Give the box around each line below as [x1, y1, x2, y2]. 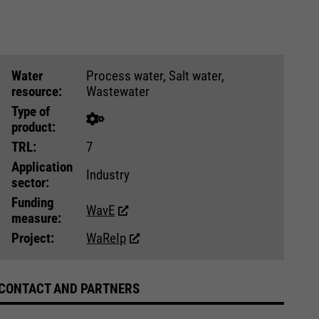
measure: [11, 209, 62, 226]
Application [11, 158, 73, 175]
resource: [11, 83, 63, 100]
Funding [11, 194, 55, 211]
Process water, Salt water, [86, 67, 225, 84]
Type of [11, 103, 51, 120]
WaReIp [86, 229, 127, 246]
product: [11, 118, 56, 135]
